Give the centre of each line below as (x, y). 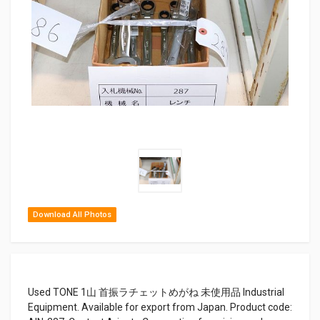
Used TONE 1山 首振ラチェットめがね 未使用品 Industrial (156, 292)
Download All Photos (72, 214)
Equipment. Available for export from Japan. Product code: (160, 307)
